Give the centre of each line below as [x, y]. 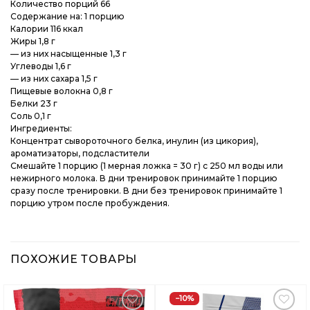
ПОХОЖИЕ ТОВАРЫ [74, 259]
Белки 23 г [34, 104]
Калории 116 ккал [47, 29]
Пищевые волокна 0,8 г [62, 91]
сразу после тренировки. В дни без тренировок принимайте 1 [146, 191]
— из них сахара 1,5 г [54, 79]
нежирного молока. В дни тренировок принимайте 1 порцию [144, 179]
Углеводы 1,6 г [41, 66]
